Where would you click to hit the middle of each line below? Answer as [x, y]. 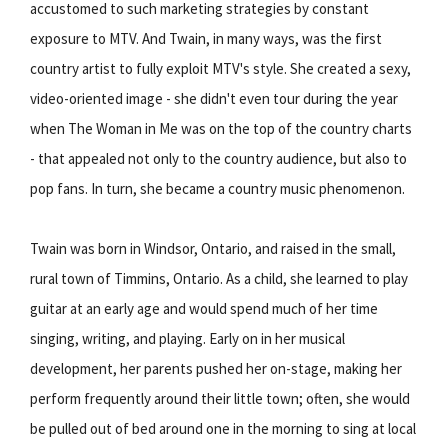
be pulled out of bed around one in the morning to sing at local [223, 428]
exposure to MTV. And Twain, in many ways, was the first [206, 38]
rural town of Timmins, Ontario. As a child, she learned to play [219, 278]
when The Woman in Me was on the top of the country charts [221, 128]
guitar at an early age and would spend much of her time [204, 308]
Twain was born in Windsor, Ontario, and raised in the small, [213, 248]
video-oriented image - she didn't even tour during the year [214, 98]
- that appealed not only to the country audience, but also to [218, 158]
